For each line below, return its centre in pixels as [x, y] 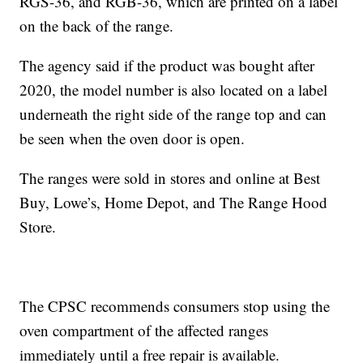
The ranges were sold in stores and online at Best [170, 178]
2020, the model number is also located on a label [174, 90]
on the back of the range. [97, 26]
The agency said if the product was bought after [167, 66]
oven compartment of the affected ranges [144, 331]
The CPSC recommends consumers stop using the [175, 306]
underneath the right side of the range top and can [173, 114]
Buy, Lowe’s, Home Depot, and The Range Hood [174, 203]
